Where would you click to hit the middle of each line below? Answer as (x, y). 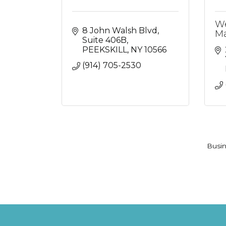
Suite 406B (104, 40)
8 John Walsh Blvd (120, 31)
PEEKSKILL (105, 50)
